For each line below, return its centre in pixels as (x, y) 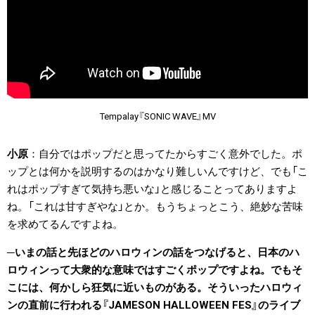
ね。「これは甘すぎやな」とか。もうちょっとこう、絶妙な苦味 (155, 207)
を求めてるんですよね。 (65, 225)
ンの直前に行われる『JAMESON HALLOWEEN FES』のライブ (154, 306)
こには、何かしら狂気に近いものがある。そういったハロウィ (155, 288)
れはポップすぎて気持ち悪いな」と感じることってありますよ (152, 189)
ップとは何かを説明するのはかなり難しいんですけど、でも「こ (157, 172)
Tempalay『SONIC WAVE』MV (157, 117)
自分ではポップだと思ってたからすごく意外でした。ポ (171, 154)
